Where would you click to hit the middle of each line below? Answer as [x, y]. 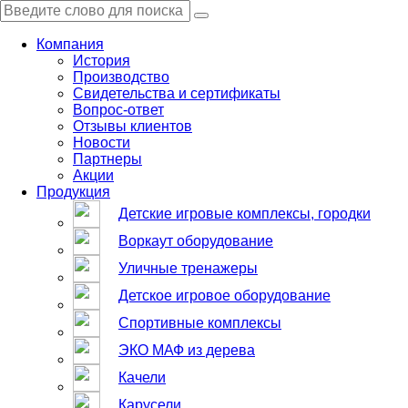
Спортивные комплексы [200, 323]
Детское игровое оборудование [224, 296]
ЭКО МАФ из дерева [187, 350]
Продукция [73, 192]
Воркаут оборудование [196, 241]
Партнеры [107, 159]
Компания [70, 44]
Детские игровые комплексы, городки [245, 214]
